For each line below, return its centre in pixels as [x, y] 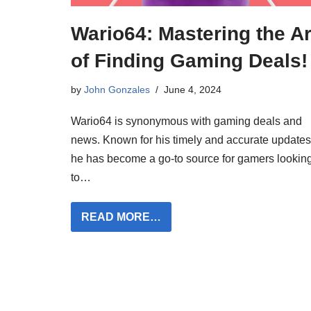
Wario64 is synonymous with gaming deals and [186, 121]
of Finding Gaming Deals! [189, 61]
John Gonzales [117, 90]
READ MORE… [121, 217]
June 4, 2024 [193, 90]
